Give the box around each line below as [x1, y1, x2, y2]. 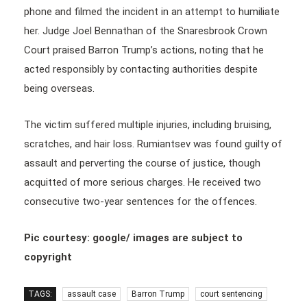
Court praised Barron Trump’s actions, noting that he [24, 43, 264, 56]
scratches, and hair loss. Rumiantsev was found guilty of [24, 137, 282, 150]
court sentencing [200, 288, 262, 299]
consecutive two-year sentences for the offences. [24, 195, 257, 208]
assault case [67, 288, 116, 299]
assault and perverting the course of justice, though [24, 156, 260, 169]
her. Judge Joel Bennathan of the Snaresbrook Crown [24, 24, 267, 37]
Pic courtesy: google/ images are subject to [24, 231, 243, 244]
